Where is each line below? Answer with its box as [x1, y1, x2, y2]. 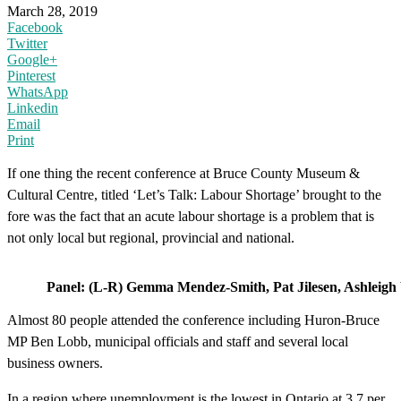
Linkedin [7, 99, 58, 115]
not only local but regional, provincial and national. [7, 229, 294, 245]
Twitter [7, 35, 47, 51]
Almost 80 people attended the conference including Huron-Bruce [7, 311, 380, 328]
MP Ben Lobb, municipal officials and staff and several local [7, 333, 348, 349]
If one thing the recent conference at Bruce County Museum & [7, 165, 360, 181]
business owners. [7, 354, 103, 371]
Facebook [7, 19, 63, 35]
